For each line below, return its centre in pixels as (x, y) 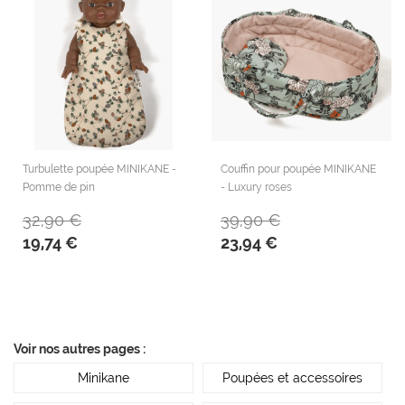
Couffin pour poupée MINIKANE (298, 169)
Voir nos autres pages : (80, 348)
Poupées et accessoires (292, 377)
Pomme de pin (59, 187)
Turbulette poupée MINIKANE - (99, 169)
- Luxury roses (256, 187)
